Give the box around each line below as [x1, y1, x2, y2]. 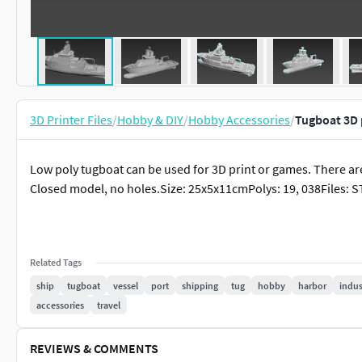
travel [97, 298, 120, 311]
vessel [113, 279, 138, 292]
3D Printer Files [30, 112, 112, 128]
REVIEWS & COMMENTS [30, 339, 158, 356]
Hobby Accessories [188, 112, 290, 128]
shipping [182, 279, 218, 292]
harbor [298, 279, 326, 292]
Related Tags [30, 256, 82, 268]
